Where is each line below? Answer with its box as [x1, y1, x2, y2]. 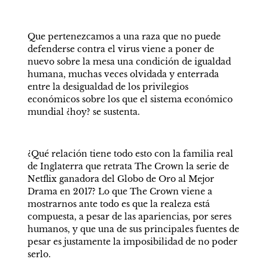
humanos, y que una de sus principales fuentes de [27, 224, 239, 234]
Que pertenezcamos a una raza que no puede [27, 31, 221, 42]
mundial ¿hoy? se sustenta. [27, 106, 140, 117]
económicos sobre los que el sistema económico [27, 94, 233, 105]
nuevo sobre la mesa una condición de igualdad [27, 56, 231, 67]
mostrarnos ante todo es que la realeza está [27, 199, 210, 209]
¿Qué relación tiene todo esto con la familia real [27, 148, 233, 159]
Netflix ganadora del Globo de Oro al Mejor [27, 173, 214, 184]
